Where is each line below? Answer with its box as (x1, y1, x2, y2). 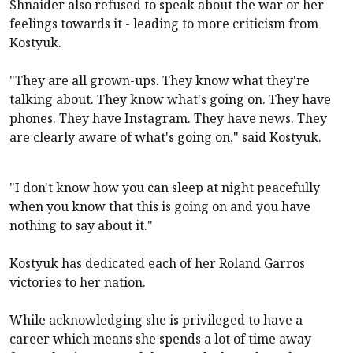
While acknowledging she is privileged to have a (9, 310, 303, 329)
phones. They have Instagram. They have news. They (9, 109, 327, 127)
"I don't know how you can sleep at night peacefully (9, 178, 320, 196)
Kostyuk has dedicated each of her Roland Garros (9, 254, 305, 272)
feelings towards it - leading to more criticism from (9, 14, 318, 32)
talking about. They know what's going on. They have (9, 90, 331, 108)
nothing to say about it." (9, 216, 153, 234)
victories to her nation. (9, 273, 146, 291)
